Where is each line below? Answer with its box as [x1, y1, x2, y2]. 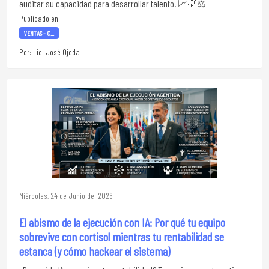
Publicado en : [19, 13, 62, 23]
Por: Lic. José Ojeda [19, 47, 80, 57]
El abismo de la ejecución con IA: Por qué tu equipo [19, 215, 225, 229]
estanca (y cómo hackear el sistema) [19, 244, 170, 258]
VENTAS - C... [23, 29, 54, 37]
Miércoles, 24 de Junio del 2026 [19, 190, 113, 201]
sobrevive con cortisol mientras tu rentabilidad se [19, 229, 224, 244]
